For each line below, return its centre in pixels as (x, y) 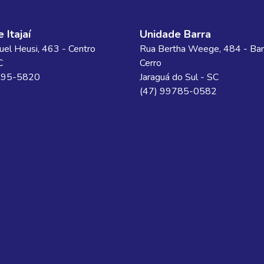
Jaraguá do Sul (169, 77)
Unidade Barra (175, 34)
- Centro (78, 49)
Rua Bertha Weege (179, 49)
